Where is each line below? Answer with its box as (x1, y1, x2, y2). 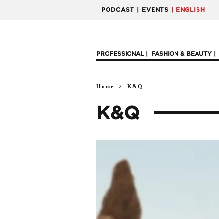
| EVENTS (137, 7, 169, 13)
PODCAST (101, 7, 134, 13)
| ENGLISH (171, 7, 205, 13)
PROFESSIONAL (96, 51, 144, 57)
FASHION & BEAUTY (152, 51, 212, 57)
